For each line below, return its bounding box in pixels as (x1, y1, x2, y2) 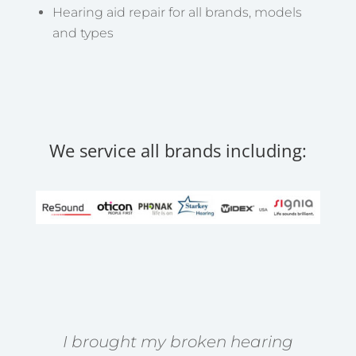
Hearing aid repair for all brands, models (52, 4, 302, 20)
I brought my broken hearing (62, 332, 293, 352)
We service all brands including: (48, 137, 307, 162)
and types (52, 25, 114, 41)
